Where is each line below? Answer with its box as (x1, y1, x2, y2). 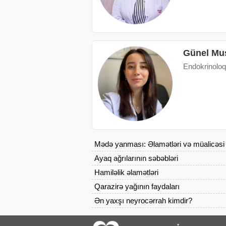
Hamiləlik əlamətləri (94, 168, 158, 177)
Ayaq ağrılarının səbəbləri (94, 154, 178, 163)
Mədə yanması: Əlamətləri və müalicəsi (94, 140, 224, 149)
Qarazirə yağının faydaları (94, 182, 180, 191)
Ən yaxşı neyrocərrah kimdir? (94, 196, 192, 205)
